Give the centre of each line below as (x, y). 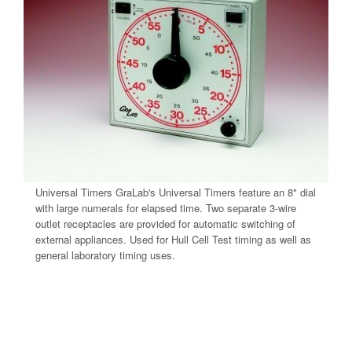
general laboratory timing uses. (105, 255)
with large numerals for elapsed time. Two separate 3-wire (166, 208)
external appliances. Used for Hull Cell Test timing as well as (173, 240)
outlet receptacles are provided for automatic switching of (165, 224)
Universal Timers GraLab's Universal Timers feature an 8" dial (176, 192)
